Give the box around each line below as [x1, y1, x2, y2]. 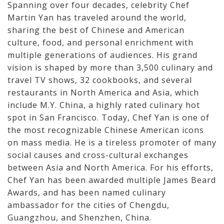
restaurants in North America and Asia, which [7, 87, 199, 98]
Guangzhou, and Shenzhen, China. [7, 212, 151, 223]
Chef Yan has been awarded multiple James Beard [7, 174, 216, 185]
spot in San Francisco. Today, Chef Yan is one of [7, 112, 209, 123]
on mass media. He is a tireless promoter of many [7, 137, 216, 148]
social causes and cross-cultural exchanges [7, 149, 188, 160]
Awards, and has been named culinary [7, 187, 166, 198]
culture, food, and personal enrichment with [7, 37, 193, 48]
